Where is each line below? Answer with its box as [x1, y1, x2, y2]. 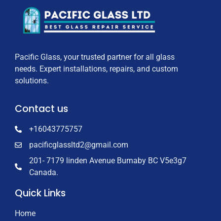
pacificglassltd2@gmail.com [29, 140, 128, 149]
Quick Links [15, 186, 66, 200]
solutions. [15, 76, 49, 86]
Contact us [15, 102, 68, 115]
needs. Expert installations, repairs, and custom [15, 64, 178, 74]
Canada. [29, 167, 58, 177]
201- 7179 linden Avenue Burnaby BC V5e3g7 [29, 155, 186, 165]
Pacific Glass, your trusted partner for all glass [15, 52, 175, 62]
